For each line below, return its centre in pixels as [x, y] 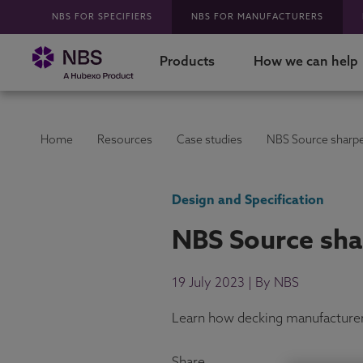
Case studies [209, 141]
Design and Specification [248, 201]
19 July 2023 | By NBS [235, 284]
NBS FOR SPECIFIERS [102, 17]
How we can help [306, 62]
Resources [125, 141]
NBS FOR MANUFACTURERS [257, 17]
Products [188, 62]
